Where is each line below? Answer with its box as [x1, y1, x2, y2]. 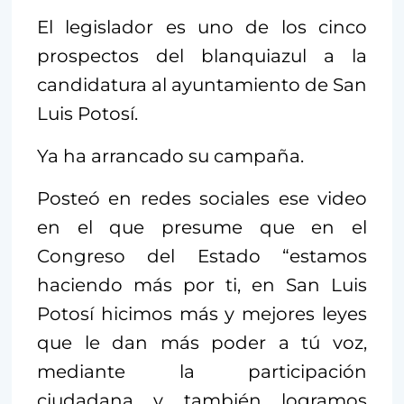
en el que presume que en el [37, 216, 367, 238]
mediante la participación [37, 360, 367, 382]
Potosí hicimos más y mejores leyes [37, 302, 367, 325]
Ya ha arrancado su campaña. [37, 144, 304, 167]
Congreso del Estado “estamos [37, 244, 367, 267]
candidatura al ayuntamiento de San [37, 73, 367, 96]
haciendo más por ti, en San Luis [37, 273, 367, 296]
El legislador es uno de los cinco [37, 15, 367, 38]
